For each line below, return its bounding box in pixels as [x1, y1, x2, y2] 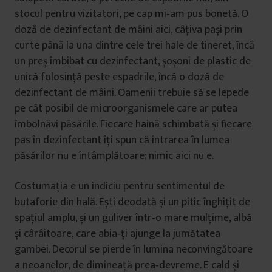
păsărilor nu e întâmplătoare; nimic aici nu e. [15, 147, 214, 165]
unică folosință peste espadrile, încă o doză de [15, 68, 224, 86]
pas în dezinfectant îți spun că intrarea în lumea [15, 131, 229, 149]
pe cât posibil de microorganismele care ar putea [15, 100, 237, 118]
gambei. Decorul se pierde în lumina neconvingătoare [15, 240, 253, 259]
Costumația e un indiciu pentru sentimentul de [15, 177, 225, 195]
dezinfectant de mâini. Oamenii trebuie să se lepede [15, 84, 249, 102]
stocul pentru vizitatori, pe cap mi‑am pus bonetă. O [15, 5, 248, 23]
